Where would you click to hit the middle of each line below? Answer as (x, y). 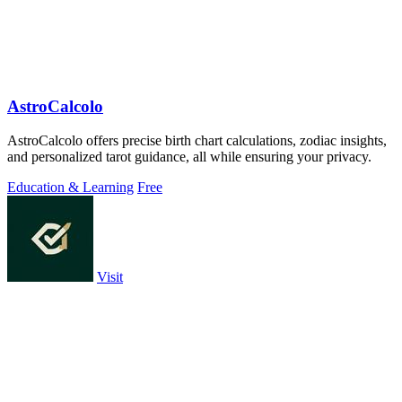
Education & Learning (70, 188)
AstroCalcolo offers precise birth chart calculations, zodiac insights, (197, 141)
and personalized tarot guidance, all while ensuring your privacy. (189, 157)
